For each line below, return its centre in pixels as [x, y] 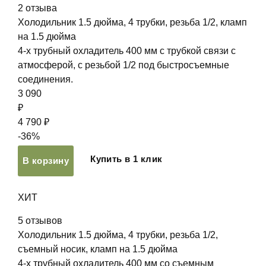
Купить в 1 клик [126, 159]
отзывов [44, 221]
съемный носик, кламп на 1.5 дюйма [98, 249]
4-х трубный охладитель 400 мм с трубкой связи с [127, 51]
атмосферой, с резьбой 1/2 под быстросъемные [123, 65]
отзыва [41, 8]
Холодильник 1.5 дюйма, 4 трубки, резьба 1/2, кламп [132, 22]
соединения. [45, 79]
